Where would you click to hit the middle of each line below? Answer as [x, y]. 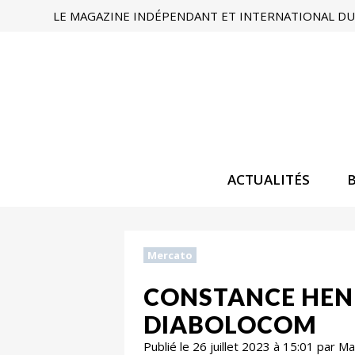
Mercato [170, 255]
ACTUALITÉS [269, 179]
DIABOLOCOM [230, 324]
